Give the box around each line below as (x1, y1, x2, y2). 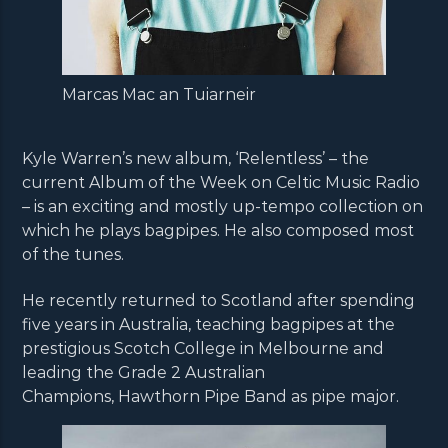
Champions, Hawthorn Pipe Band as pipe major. (22, 387, 400, 407)
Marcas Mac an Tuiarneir (62, 84, 257, 104)
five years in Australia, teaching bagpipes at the (22, 315, 396, 335)
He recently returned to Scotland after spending (22, 291, 416, 311)
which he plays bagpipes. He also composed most (22, 220, 415, 240)
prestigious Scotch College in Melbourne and (22, 339, 385, 359)
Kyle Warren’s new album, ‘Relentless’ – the (22, 148, 370, 168)
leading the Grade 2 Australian (22, 363, 266, 383)
